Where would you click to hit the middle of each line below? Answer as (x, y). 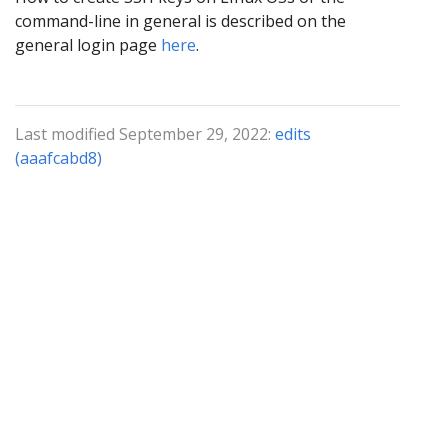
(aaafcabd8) (58, 157)
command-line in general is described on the (180, 20)
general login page (88, 44)
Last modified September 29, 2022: (145, 133)
